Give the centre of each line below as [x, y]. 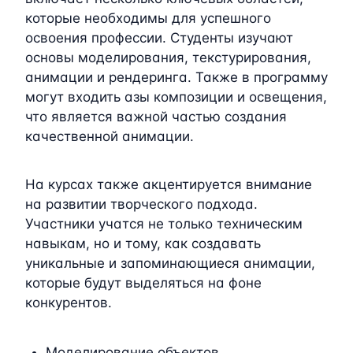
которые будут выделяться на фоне [143, 282]
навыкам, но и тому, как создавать [143, 243]
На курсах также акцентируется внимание [169, 184]
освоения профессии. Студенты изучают [159, 37]
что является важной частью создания [156, 116]
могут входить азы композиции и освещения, [176, 97]
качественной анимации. [110, 136]
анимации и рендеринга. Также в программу [176, 77]
